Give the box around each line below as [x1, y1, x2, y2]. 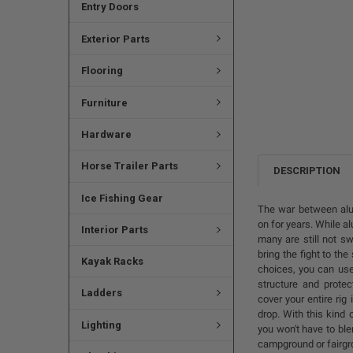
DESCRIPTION [273, 164, 341, 176]
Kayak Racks [80, 255, 143, 268]
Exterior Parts [80, 32, 150, 45]
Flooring [80, 65, 123, 77]
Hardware [80, 128, 132, 141]
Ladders [80, 287, 122, 299]
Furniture [80, 96, 128, 109]
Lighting [80, 318, 121, 331]
